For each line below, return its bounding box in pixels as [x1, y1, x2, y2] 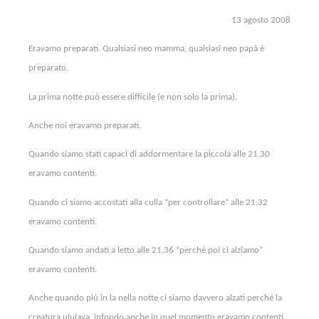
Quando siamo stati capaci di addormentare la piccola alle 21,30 [28, 150, 270, 159]
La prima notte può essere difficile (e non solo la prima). [28, 92, 237, 102]
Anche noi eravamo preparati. [28, 120, 141, 130]
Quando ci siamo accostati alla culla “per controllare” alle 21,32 [28, 197, 268, 207]
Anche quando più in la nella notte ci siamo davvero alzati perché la [28, 293, 282, 303]
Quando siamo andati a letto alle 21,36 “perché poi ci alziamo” [28, 245, 263, 255]
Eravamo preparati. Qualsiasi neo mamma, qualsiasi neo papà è [28, 44, 264, 54]
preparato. [28, 63, 68, 73]
